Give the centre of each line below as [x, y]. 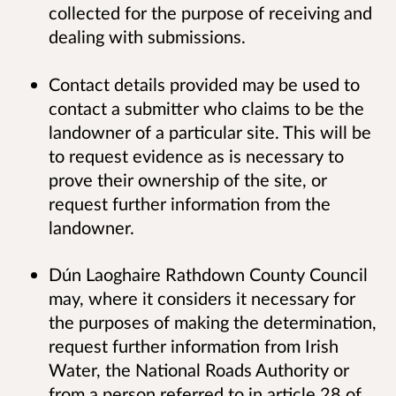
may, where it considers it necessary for [202, 297]
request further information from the [190, 203]
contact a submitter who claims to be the [206, 107]
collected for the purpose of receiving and [210, 13]
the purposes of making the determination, [213, 321]
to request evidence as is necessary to [196, 155]
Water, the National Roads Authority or [199, 369]
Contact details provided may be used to [204, 84]
